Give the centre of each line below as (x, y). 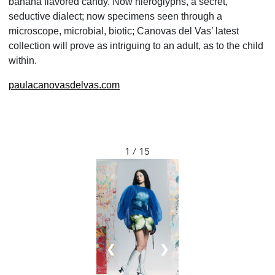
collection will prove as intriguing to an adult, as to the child (136, 46)
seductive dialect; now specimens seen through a (115, 17)
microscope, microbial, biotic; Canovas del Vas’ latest (124, 31)
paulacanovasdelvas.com (64, 85)
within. (23, 61)
